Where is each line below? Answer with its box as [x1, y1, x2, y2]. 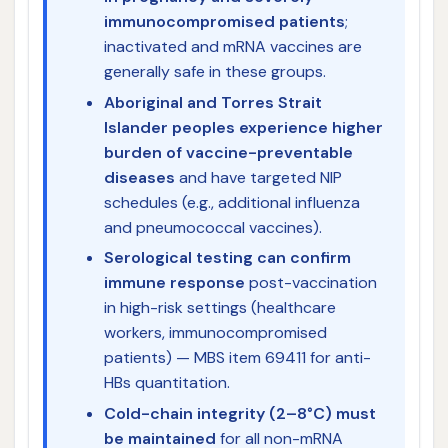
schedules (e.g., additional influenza [103, 191, 360, 213]
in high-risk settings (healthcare [103, 297, 336, 319]
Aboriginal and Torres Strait [103, 91, 322, 113]
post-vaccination [244, 272, 377, 294]
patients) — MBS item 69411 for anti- [103, 347, 371, 369]
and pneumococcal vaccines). [103, 216, 322, 238]
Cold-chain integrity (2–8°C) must [103, 403, 376, 425]
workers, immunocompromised [103, 322, 327, 344]
